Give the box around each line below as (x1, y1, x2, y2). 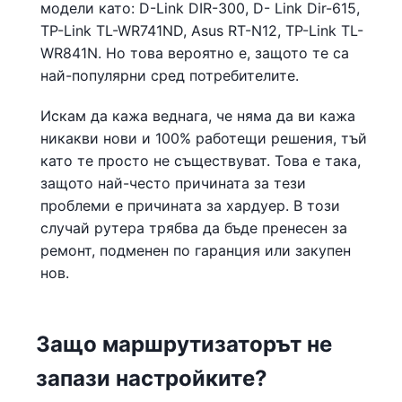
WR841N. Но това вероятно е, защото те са (40, 43, 349, 62)
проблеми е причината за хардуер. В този (40, 196, 340, 214)
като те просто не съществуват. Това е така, (40, 151, 361, 170)
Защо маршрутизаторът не (36, 330, 332, 357)
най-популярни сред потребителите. (40, 66, 299, 84)
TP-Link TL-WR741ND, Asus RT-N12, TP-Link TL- (40, 21, 363, 39)
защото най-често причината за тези (40, 173, 306, 192)
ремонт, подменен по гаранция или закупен (40, 240, 351, 259)
